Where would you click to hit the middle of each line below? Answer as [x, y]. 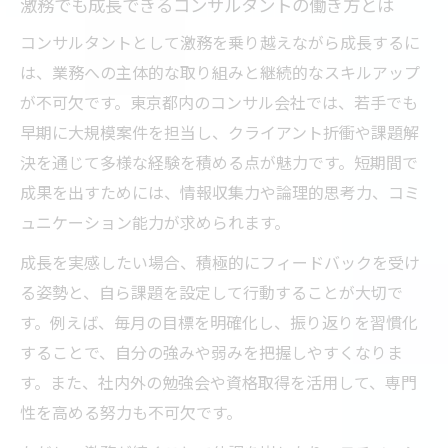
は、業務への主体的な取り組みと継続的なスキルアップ [220, 71]
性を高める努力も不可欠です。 [131, 411]
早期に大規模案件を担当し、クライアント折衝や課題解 [219, 131]
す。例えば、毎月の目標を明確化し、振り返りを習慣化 [219, 321]
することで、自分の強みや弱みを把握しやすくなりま [211, 351]
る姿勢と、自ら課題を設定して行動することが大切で [211, 291]
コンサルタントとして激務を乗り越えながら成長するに [220, 41]
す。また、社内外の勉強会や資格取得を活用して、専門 [218, 381]
